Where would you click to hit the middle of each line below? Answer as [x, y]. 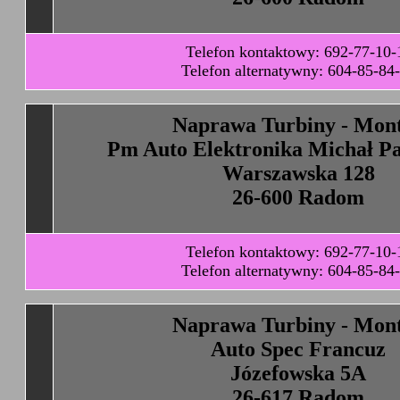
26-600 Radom [298, 197]
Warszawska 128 [298, 173]
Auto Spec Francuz [298, 349]
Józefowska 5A [298, 373]
